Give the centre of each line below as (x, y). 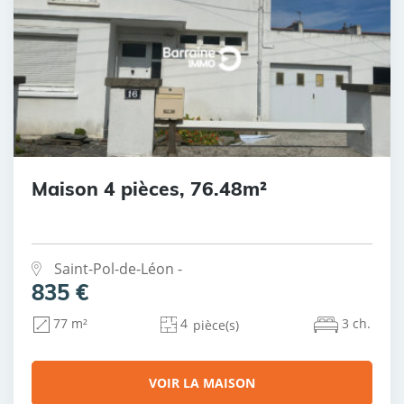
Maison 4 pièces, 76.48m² (149, 188)
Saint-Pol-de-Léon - (118, 268)
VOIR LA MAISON (202, 382)
